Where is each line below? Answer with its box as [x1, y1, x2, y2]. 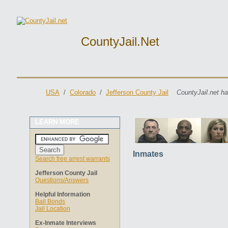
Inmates [133, 150, 163, 158]
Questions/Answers [35, 177, 89, 184]
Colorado [70, 89, 96, 96]
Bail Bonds [35, 198, 65, 205]
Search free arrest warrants [35, 155, 110, 162]
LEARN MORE [35, 118, 79, 126]
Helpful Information [35, 191, 90, 198]
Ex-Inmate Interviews [35, 219, 96, 226]
